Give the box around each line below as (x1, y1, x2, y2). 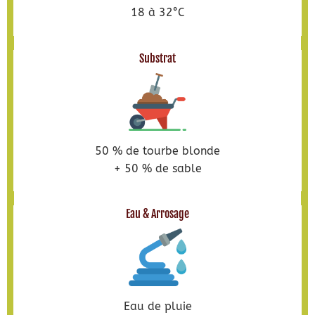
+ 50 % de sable (113, 161, 202, 175)
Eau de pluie (123, 299, 192, 313)
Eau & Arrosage (126, 207, 189, 221)
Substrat (139, 51, 176, 65)
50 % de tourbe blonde (95, 143, 220, 157)
